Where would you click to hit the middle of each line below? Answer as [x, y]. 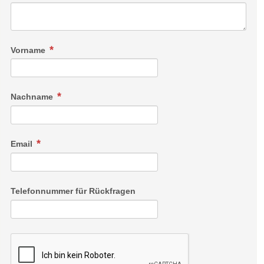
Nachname [33, 97]
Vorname [29, 50]
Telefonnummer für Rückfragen [73, 191]
